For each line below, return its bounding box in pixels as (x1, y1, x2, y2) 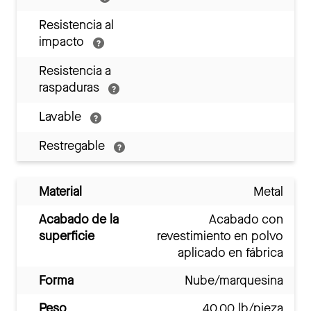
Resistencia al (39, 17, 114, 34)
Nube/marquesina (185, 272, 283, 289)
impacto (39, 33, 87, 51)
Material (39, 183, 82, 201)
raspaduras (39, 79, 103, 96)
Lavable (39, 108, 85, 126)
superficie (39, 228, 94, 245)
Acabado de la (39, 211, 119, 228)
